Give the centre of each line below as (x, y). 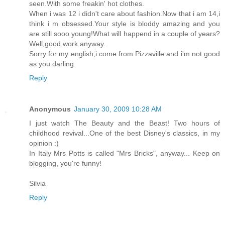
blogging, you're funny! (65, 163)
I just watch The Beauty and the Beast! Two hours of (125, 123)
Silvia (37, 183)
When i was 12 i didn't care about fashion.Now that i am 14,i (125, 13)
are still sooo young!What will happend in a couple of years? (125, 33)
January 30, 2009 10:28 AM (118, 109)
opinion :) (44, 143)
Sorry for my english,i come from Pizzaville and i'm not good (125, 53)
